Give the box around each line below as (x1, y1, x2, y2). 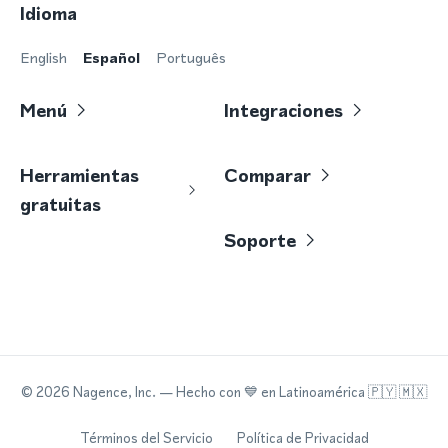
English (20, 46, 67, 68)
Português (156, 46, 226, 68)
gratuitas (20, 191, 101, 217)
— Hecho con (159, 382, 244, 402)
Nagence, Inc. (70, 382, 159, 402)
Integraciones (224, 97, 343, 123)
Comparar (224, 162, 311, 188)
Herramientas (20, 162, 139, 188)
